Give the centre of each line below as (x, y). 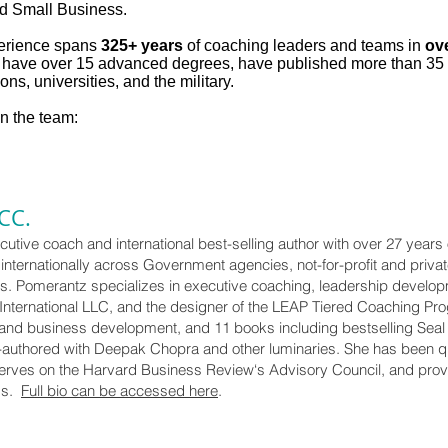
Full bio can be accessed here (119, 390)
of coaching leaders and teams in (304, 45)
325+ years (140, 45)
